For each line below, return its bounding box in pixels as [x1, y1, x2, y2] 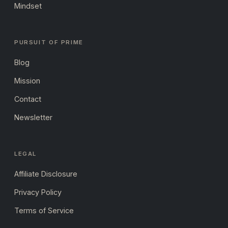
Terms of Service [14, 206, 74, 215]
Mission [14, 76, 40, 85]
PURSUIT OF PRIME [14, 39, 83, 46]
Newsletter [14, 113, 52, 122]
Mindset [14, 2, 42, 11]
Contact [14, 95, 41, 104]
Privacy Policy [14, 188, 62, 197]
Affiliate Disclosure [14, 169, 77, 179]
